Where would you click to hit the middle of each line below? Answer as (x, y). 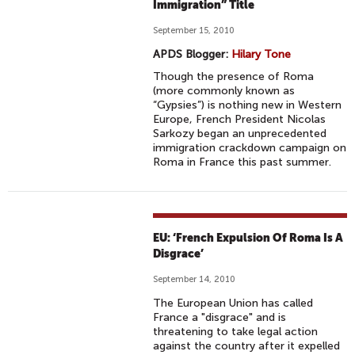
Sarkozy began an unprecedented (240, 134)
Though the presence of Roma (234, 76)
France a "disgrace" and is (220, 317)
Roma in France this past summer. (242, 162)
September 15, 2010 (194, 31)
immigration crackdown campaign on (250, 148)
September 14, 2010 (195, 279)
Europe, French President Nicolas (240, 119)
